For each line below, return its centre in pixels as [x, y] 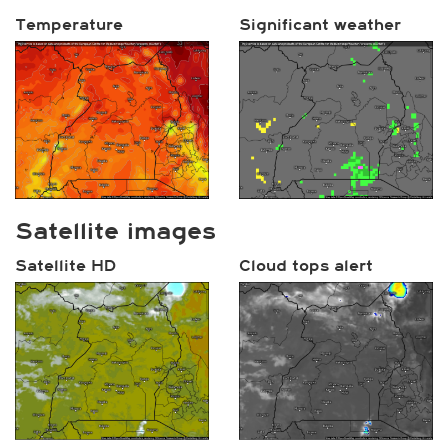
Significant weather [320, 24]
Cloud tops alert [306, 265]
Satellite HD [66, 265]
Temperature [69, 24]
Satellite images [115, 231]
